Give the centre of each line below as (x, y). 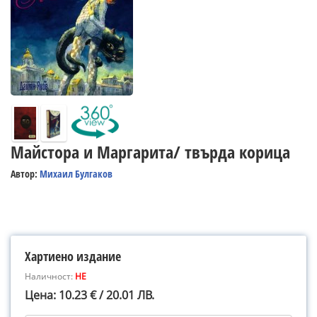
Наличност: (50, 276)
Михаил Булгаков (76, 174)
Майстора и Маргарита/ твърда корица (150, 152)
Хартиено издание (73, 256)
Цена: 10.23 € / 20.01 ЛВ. (90, 295)
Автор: (25, 174)
